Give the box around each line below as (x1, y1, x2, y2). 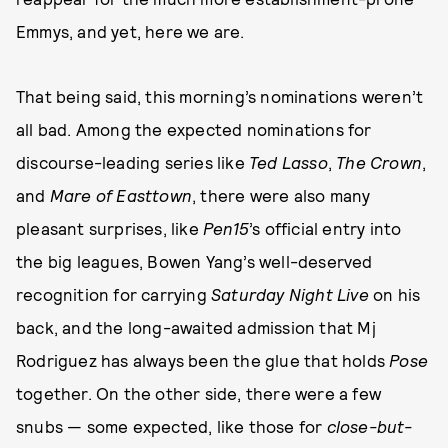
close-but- (326, 416, 413, 436)
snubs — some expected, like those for (16, 416, 327, 436)
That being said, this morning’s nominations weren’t (16, 86, 424, 106)
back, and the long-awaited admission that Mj (16, 317, 376, 337)
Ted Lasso (249, 152, 328, 172)
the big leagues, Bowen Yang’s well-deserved (16, 251, 373, 271)
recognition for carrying (16, 284, 211, 304)
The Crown (336, 152, 423, 172)
